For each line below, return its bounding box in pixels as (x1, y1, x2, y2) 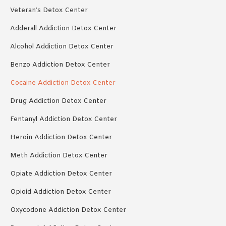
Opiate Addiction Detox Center (10, 169, 112, 178)
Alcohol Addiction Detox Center (10, 42, 114, 51)
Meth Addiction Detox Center (10, 151, 107, 160)
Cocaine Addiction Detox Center (10, 78, 116, 87)
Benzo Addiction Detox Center (10, 60, 110, 69)
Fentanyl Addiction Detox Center (10, 115, 117, 124)
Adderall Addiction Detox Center (10, 24, 117, 33)
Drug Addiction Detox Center (10, 96, 106, 105)
